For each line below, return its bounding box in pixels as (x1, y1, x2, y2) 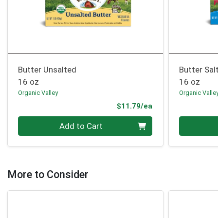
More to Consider (7, 168, 89, 181)
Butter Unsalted (18, 65, 77, 75)
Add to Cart (59, 121, 103, 131)
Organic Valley (18, 89, 58, 97)
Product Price (152, 101, 201, 110)
